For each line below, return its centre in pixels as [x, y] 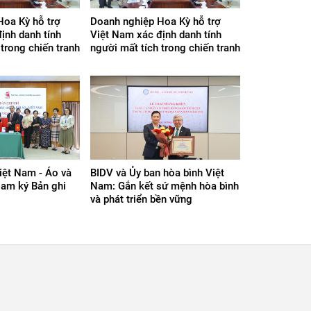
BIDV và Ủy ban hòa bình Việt [157, 173]
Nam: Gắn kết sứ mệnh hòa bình [165, 186]
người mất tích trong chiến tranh [165, 48]
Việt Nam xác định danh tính [156, 34]
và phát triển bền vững [141, 199]
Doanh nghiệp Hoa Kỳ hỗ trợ [155, 21]
